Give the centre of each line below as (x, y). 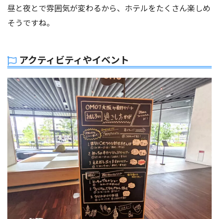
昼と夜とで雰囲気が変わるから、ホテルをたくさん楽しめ (109, 8)
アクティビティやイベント (74, 60)
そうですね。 (31, 23)
